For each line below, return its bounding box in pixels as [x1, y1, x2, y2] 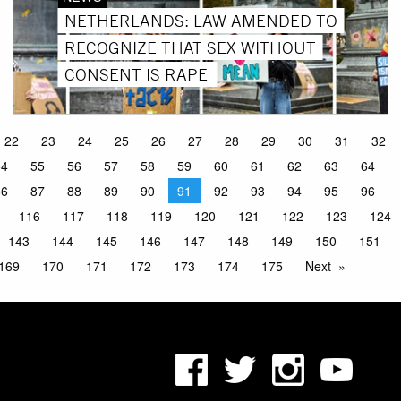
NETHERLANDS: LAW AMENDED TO [64, 9, 338, 31]
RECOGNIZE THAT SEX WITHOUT [64, 36, 317, 58]
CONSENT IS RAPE [64, 63, 211, 85]
